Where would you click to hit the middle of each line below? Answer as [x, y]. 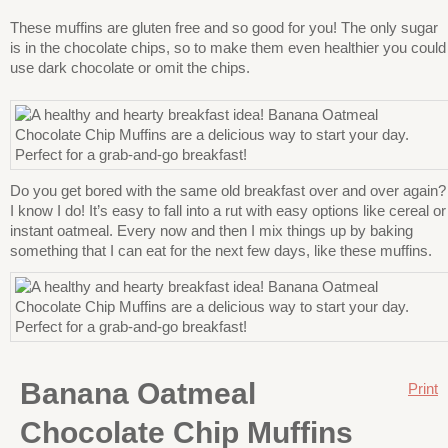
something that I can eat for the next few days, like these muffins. [221, 250]
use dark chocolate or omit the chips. [130, 67]
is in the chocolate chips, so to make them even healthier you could [228, 47]
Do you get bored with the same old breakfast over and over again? [228, 190]
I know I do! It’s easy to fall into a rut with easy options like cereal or [228, 210]
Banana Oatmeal [138, 393]
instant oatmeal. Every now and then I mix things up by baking [211, 230]
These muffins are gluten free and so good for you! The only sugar [224, 27]
